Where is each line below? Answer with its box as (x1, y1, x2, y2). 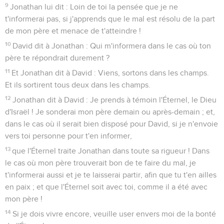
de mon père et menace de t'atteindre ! (5, 26, 141, 35)
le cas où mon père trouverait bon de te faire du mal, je (5, 158, 196, 167)
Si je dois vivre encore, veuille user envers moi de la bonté (12, 209, 216, 218)
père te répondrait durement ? (5, 53, 109, 62)
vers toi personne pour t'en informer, (5, 131, 132, 140)
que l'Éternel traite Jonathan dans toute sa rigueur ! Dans (12, 146, 210, 155)
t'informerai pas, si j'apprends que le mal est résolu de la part (5, 14, 215, 23)
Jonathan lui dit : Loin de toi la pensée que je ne (10, 2, 178, 11)
